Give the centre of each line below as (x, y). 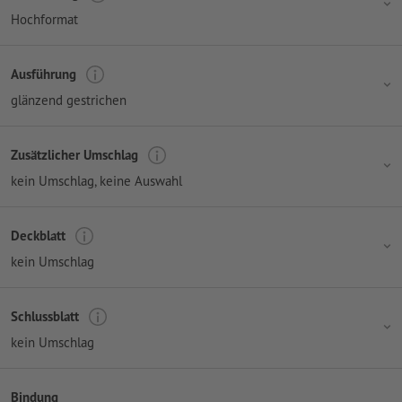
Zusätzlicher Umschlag (74, 155)
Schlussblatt (45, 317)
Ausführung (44, 74)
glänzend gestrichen (69, 100)
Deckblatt (38, 236)
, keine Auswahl (138, 180)
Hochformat (44, 19)
